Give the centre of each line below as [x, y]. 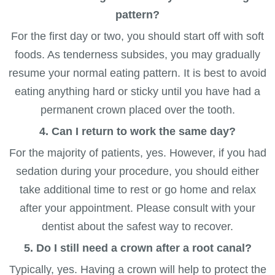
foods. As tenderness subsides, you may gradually [137, 54]
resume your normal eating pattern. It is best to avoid [137, 73]
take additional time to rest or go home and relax [137, 189]
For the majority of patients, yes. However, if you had [137, 153]
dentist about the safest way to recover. [137, 226]
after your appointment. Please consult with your [137, 208]
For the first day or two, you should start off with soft [137, 36]
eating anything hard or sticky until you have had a [137, 91]
